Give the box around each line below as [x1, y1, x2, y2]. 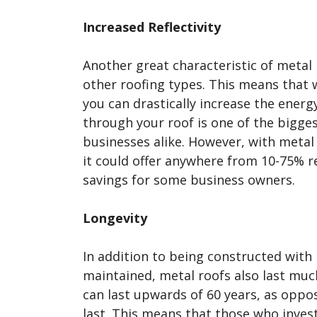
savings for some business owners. [83, 171, 295, 188]
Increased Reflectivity [83, 18, 221, 35]
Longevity [83, 209, 147, 226]
